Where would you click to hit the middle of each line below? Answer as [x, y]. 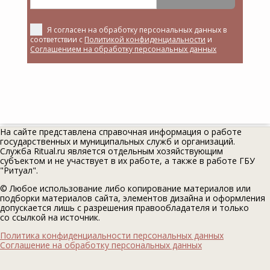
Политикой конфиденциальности [145, 40]
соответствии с [58, 40]
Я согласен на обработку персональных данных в [137, 30]
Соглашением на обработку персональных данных [124, 49]
